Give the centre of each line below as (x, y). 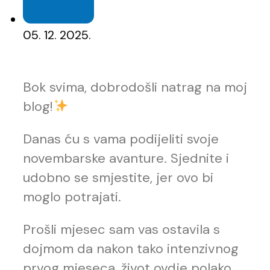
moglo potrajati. (72, 197)
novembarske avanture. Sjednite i (126, 159)
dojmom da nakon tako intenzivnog (131, 249)
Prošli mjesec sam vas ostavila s (121, 230)
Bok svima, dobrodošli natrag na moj (135, 87)
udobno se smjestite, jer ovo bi (118, 178)
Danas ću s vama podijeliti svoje (121, 139)
